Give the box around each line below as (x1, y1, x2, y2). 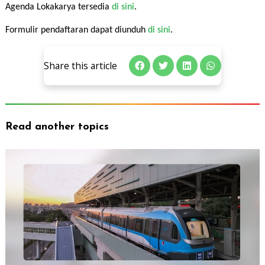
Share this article (44, 59, 117, 72)
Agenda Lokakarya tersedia (5, 2, 112, 12)
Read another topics (5, 121, 109, 132)
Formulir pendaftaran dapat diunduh (5, 25, 148, 35)
